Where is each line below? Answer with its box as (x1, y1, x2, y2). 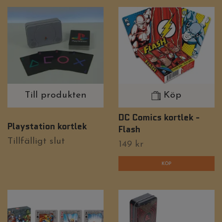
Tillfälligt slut (7, 137, 65, 147)
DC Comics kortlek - (118, 111, 200, 124)
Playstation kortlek (7, 120, 87, 133)
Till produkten (25, 91, 86, 101)
